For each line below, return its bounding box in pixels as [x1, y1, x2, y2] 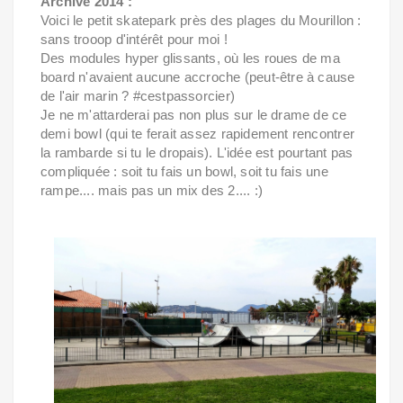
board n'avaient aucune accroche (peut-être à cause [40, 69, 355, 85]
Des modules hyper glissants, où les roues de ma [40, 50, 340, 67]
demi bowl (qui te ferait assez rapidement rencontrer [40, 126, 354, 142]
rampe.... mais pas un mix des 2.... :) [40, 183, 263, 199]
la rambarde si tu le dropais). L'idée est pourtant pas [40, 145, 354, 161]
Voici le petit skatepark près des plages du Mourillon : [40, 13, 362, 29]
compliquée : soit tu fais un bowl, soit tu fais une [40, 164, 328, 180]
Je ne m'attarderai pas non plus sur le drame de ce [40, 107, 347, 123]
